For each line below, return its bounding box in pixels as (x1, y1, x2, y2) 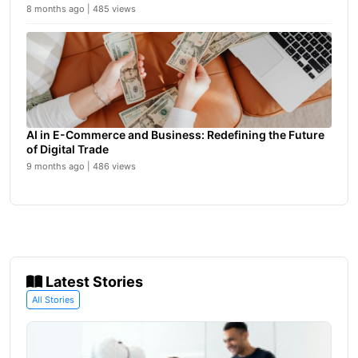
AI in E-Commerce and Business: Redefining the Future (26, 128, 324, 141)
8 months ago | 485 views (26, 3, 136, 14)
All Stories (32, 294, 74, 305)
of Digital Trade (26, 142, 109, 156)
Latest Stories (42, 273, 143, 290)
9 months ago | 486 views (26, 161, 136, 172)
